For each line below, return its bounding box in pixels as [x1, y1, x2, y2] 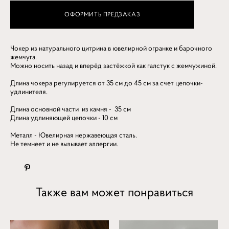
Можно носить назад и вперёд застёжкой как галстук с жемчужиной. [10, 60, 217, 70]
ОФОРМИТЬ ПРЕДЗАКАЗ [64, 10, 141, 18]
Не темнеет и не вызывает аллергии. [10, 139, 118, 148]
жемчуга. [10, 52, 37, 61]
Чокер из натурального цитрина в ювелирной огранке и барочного [10, 43, 212, 53]
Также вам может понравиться [36, 184, 193, 200]
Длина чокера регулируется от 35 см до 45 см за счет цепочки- [10, 78, 203, 87]
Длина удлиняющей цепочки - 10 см [10, 112, 118, 122]
